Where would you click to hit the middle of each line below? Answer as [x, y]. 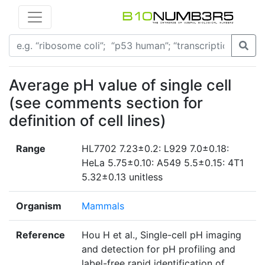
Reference [41, 235]
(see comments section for [106, 103]
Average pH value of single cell [120, 85]
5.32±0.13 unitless [122, 177]
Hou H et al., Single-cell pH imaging [161, 235]
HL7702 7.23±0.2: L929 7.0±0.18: [155, 149]
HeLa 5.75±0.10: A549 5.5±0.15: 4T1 [163, 163]
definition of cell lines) [88, 121]
